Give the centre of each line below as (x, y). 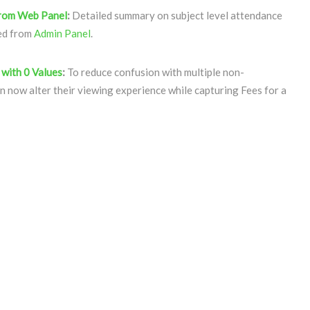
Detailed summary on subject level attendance (176, 15)
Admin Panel (62, 33)
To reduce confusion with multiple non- (155, 72)
